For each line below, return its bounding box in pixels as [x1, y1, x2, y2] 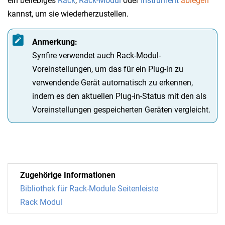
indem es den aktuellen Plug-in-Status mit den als [32, 91, 206, 101]
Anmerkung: [32, 37, 77, 47]
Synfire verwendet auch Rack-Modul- [32, 50, 161, 60]
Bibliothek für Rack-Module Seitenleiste [20, 183, 158, 193]
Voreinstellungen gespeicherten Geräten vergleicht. [32, 104, 210, 115]
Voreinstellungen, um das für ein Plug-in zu [32, 64, 183, 74]
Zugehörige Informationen [20, 170, 116, 180]
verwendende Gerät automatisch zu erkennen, [32, 77, 193, 87]
